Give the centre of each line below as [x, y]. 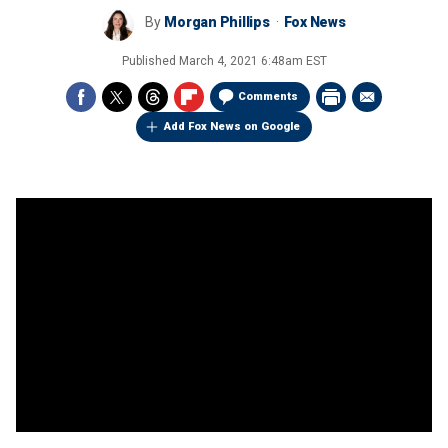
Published [150, 61]
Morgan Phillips [217, 22]
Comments [268, 96]
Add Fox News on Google [232, 126]
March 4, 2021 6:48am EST [252, 61]
